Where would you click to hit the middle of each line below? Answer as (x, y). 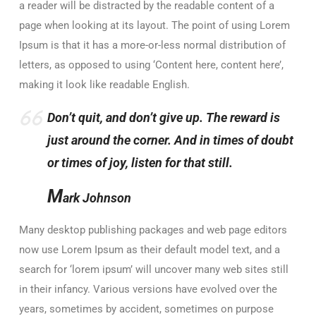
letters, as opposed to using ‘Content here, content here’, (151, 65)
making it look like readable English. (104, 85)
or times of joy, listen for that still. (140, 163)
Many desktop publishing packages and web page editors (153, 230)
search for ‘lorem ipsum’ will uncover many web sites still (154, 270)
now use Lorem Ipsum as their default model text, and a (150, 250)
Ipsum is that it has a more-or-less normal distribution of (152, 45)
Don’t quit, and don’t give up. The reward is (164, 118)
